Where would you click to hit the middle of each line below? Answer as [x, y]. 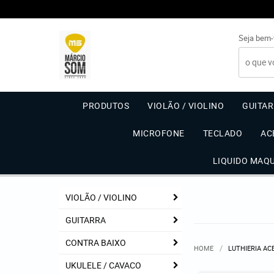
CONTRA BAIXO [96, 243]
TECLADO [223, 133]
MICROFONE [159, 133]
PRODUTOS [106, 106]
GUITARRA [86, 220]
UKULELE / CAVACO [103, 265]
